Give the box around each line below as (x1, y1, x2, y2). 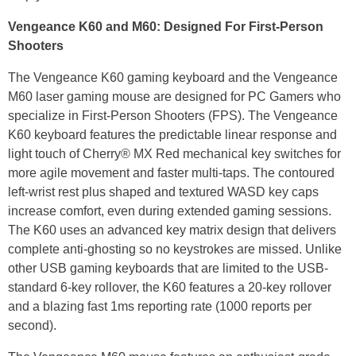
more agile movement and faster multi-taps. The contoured (8, 165, 335, 180)
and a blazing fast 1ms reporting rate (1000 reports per (8, 299, 311, 313)
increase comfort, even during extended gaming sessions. (8, 203, 331, 218)
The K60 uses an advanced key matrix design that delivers (8, 222, 336, 237)
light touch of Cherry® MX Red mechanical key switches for (8, 146, 341, 161)
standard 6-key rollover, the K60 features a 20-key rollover (8, 280, 331, 294)
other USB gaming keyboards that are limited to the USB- (8, 261, 328, 275)
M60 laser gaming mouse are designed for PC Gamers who (8, 89, 341, 103)
